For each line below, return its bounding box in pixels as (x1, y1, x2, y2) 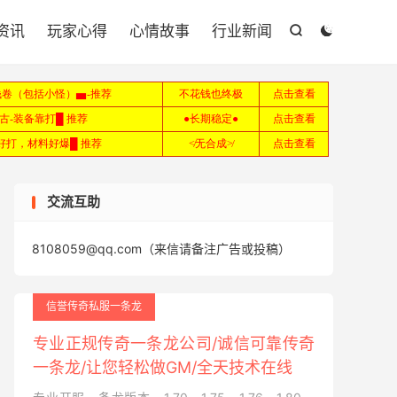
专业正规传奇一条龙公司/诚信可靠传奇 (33, 334, 315, 353)
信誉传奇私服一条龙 (46, 300, 142, 313)
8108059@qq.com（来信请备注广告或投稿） (32, 241, 291, 256)
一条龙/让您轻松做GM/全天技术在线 (33, 358, 292, 377)
